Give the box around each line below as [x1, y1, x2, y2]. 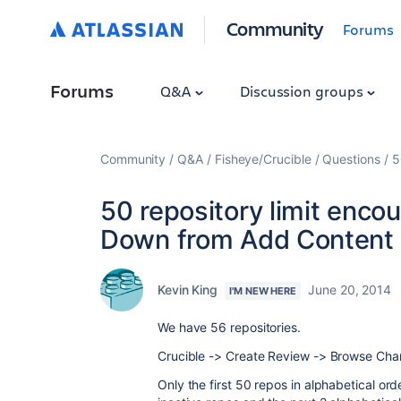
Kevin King [158, 282, 218, 297]
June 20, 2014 [308, 282, 392, 297]
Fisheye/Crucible [214, 151, 311, 166]
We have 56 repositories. [158, 320, 301, 335]
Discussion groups [239, 81, 367, 100]
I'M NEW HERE [229, 285, 297, 297]
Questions [322, 151, 380, 166]
